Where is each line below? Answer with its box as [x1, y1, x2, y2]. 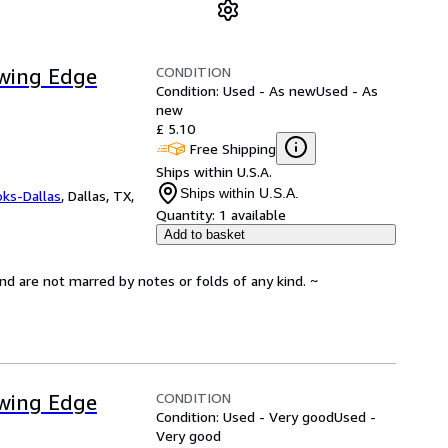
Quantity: [156, 206, 215, 223]
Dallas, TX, [68, 187, 134, 204]
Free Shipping [190, 139, 276, 157]
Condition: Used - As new [156, 82, 316, 99]
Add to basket [164, 227, 245, 242]
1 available [219, 206, 286, 223]
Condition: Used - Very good [156, 408, 334, 425]
